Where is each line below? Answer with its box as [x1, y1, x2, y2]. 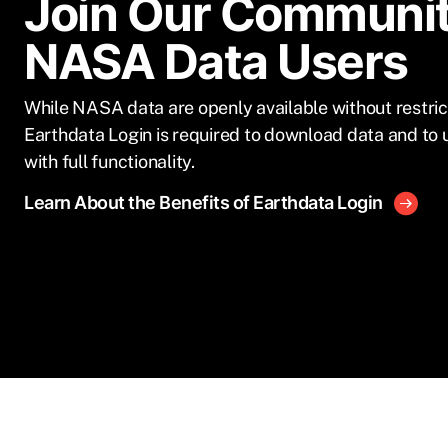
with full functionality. [24, 151, 195, 173]
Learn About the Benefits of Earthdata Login [24, 192, 383, 214]
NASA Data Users [24, 32, 408, 92]
